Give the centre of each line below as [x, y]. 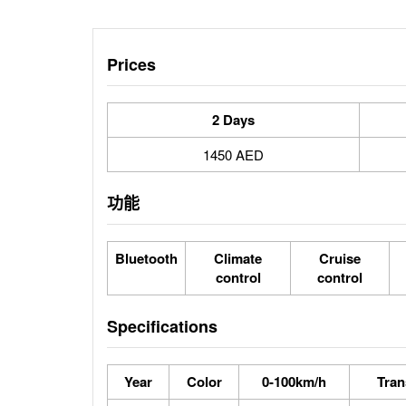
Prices [131, 64]
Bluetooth [146, 258]
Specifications [162, 326]
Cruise [340, 258]
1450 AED [233, 155]
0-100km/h [294, 382]
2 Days [233, 120]
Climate [238, 258]
